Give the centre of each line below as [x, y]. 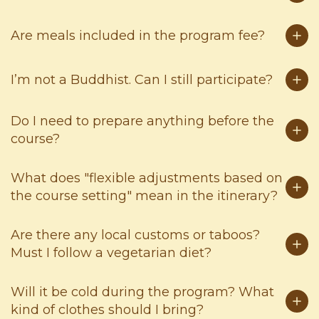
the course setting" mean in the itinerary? [144, 196]
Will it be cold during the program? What [142, 292]
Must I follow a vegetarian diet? [111, 253]
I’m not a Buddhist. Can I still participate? [142, 79]
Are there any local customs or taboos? [135, 235]
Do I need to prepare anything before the [142, 121]
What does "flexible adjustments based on [147, 178]
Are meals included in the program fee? [138, 35]
